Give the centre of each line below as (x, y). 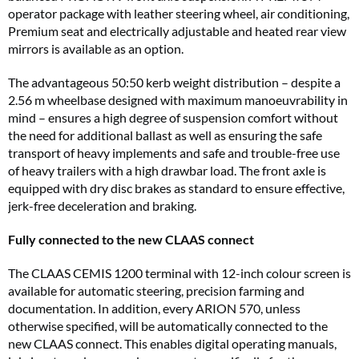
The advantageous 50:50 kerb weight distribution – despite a (174, 83)
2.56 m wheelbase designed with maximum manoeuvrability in (178, 100)
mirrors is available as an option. (96, 49)
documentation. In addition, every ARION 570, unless (154, 309)
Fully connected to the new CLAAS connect (131, 240)
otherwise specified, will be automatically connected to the (168, 326)
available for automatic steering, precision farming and (156, 291)
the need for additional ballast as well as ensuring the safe (165, 135)
